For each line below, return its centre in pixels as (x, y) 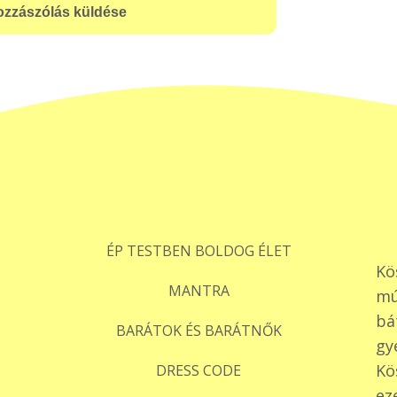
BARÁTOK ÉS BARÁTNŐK (198, 331)
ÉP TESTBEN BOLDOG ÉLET (198, 251)
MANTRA (198, 291)
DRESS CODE (198, 370)
